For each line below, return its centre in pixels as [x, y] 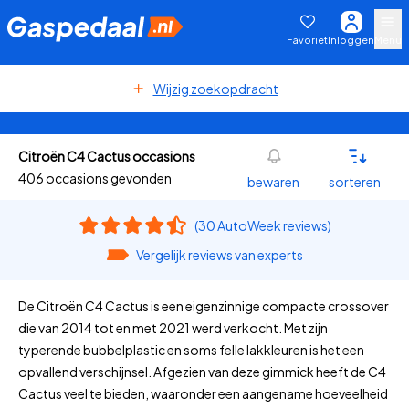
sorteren [354, 182]
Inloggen [351, 40]
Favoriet [307, 40]
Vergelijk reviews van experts [219, 255]
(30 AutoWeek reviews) [263, 225]
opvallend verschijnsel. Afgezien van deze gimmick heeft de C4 [202, 372]
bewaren [273, 182]
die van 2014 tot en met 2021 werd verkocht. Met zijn [173, 328]
